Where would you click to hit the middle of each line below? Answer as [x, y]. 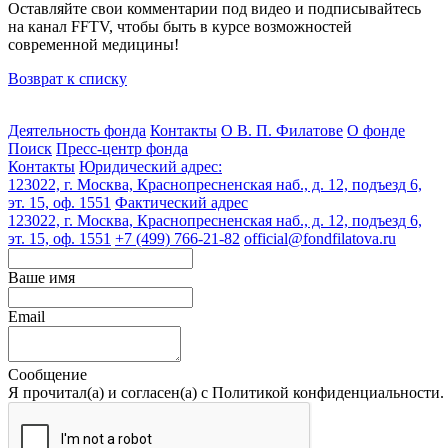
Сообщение [47, 374]
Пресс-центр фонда [122, 148]
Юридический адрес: [150, 166]
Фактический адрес [181, 202]
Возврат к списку [67, 78]
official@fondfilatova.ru [320, 238]
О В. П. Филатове [282, 130]
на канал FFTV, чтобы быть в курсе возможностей [180, 26]
